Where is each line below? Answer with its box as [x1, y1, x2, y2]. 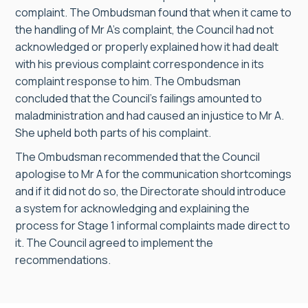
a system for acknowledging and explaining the [15, 201, 250, 216]
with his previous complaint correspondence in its [15, 56, 264, 71]
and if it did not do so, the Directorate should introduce [15, 184, 286, 199]
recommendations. [15, 252, 111, 267]
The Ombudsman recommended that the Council [15, 149, 260, 164]
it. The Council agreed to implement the [15, 235, 213, 250]
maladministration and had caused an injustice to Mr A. [15, 108, 284, 123]
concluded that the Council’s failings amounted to [15, 91, 262, 106]
